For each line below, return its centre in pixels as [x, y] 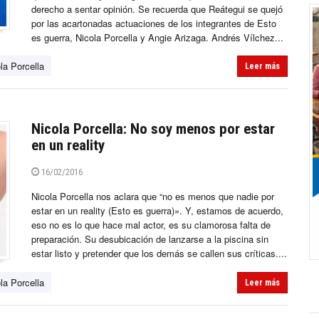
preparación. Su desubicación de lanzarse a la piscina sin [150, 239]
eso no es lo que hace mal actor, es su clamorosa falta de [151, 225]
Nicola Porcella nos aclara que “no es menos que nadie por [153, 197]
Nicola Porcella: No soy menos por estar [153, 129]
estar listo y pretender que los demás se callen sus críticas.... [159, 253]
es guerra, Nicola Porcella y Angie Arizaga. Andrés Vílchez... [157, 38]
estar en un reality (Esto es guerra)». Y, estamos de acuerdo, [157, 211]
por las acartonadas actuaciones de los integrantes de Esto [154, 23]
